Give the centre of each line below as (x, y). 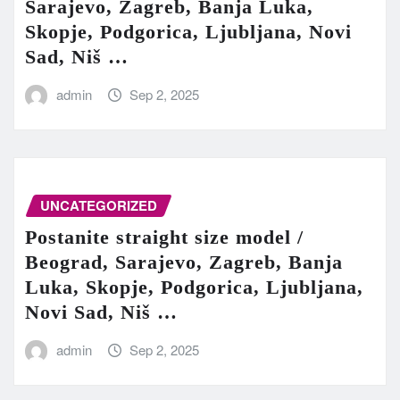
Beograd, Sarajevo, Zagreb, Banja (184, 262)
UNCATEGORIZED (99, 205)
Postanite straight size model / (164, 237)
